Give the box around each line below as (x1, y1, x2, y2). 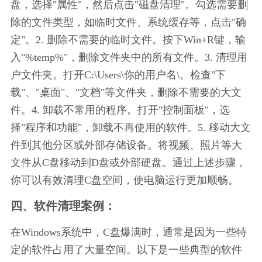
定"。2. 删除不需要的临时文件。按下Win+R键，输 (10, 33, 246, 46)
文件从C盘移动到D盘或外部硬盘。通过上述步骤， (10, 156, 246, 168)
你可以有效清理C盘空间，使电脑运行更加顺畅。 (10, 174, 239, 186)
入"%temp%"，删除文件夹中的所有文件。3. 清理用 (10, 51, 247, 63)
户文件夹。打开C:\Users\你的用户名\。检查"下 (10, 68, 226, 81)
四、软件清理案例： (10, 199, 116, 212)
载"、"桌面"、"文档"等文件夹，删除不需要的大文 (10, 86, 242, 98)
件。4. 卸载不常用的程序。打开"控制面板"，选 (10, 104, 230, 116)
